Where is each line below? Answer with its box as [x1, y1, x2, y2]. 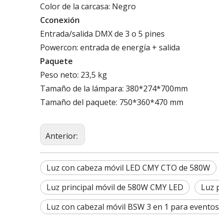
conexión [45, 14, 80, 25]
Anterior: [45, 130, 80, 141]
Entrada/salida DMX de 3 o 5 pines [40, 28, 165, 39]
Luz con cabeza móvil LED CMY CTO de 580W [46, 162, 210, 173]
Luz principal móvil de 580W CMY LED [46, 181, 183, 193]
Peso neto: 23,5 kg [40, 69, 107, 80]
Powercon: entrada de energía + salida [40, 42, 180, 53]
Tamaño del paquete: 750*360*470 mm [40, 96, 183, 108]
